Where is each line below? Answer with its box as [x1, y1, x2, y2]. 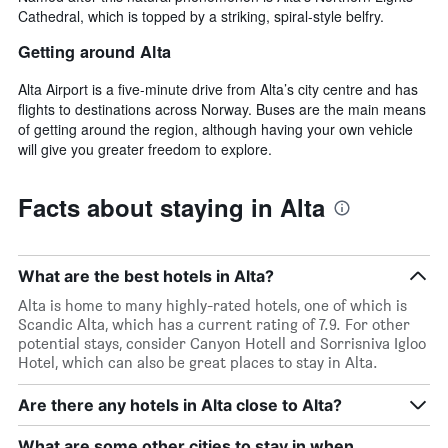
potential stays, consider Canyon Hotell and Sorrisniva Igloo [18, 333, 426, 353]
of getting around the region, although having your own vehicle [18, 118, 413, 139]
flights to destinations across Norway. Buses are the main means [18, 98, 426, 119]
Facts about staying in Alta [18, 189, 325, 224]
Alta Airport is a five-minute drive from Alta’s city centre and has [18, 78, 418, 99]
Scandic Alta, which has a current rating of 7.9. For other [18, 314, 410, 334]
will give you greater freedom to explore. [18, 138, 272, 159]
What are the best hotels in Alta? [18, 265, 274, 286]
